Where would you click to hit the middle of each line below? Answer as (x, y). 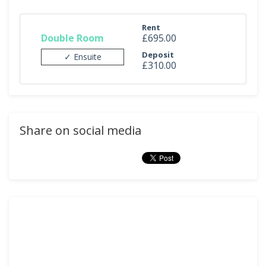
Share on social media (80, 130)
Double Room (72, 38)
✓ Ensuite (83, 56)
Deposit (158, 55)
